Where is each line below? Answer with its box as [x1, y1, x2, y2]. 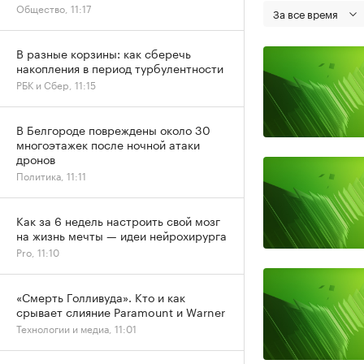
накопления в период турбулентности [16, 58, 223, 76]
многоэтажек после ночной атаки [16, 135, 200, 153]
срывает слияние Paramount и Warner [16, 302, 225, 320]
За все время [273, 4, 338, 21]
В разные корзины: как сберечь [16, 44, 191, 62]
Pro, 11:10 [16, 244, 59, 259]
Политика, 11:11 [16, 167, 86, 183]
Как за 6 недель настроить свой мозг [16, 211, 220, 229]
